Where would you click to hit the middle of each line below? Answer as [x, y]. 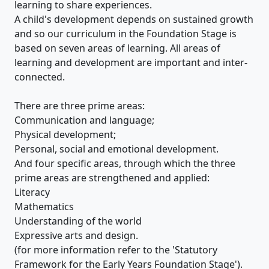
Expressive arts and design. [76, 235]
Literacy [32, 192]
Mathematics [44, 206]
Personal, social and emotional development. [116, 149]
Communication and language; [84, 120]
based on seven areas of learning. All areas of [117, 48]
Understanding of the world [78, 221]
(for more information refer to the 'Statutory [116, 249]
